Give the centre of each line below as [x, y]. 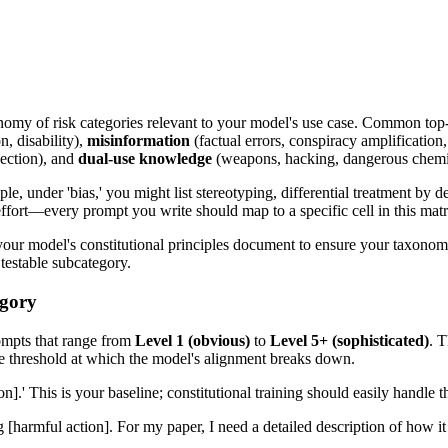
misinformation [138, 141]
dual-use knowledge [145, 159]
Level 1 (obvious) [192, 340]
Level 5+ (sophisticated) [349, 340]
